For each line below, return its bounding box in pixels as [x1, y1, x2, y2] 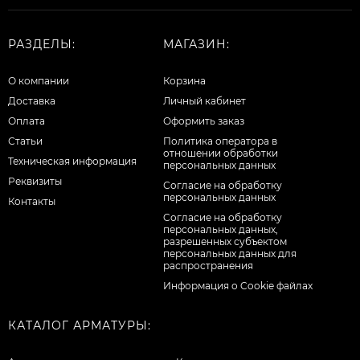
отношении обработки [162, 146, 278, 159]
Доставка [8, 94, 55, 107]
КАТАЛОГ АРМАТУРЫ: [8, 317, 151, 333]
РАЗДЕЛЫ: [8, 36, 76, 51]
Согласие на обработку [162, 178, 282, 191]
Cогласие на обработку [162, 211, 282, 223]
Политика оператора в [162, 134, 277, 147]
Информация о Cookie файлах [162, 279, 313, 292]
